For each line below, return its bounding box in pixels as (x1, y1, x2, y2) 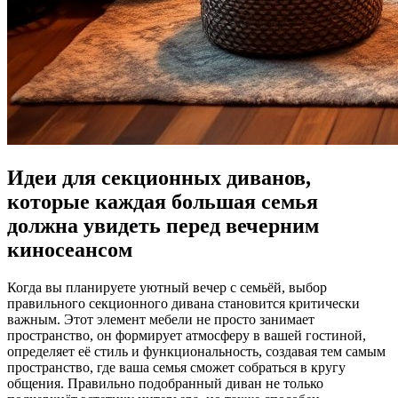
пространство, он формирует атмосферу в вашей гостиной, (7, 327, 366, 343)
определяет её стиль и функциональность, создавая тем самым (7, 343, 386, 359)
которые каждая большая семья (7, 189, 318, 213)
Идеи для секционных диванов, (7, 165, 311, 189)
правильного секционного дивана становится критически (7, 295, 360, 311)
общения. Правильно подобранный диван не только (7, 375, 323, 391)
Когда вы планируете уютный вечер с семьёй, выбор (7, 279, 327, 295)
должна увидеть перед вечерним (7, 213, 319, 237)
